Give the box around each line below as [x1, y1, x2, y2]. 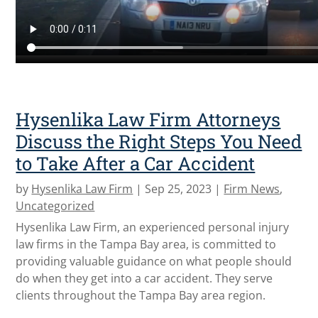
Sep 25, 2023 [145, 180, 212, 197]
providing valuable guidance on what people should [16, 253, 292, 269]
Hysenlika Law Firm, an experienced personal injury [16, 219, 290, 235]
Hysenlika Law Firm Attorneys [16, 106, 281, 131]
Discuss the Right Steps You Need [16, 128, 302, 153]
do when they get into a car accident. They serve [16, 270, 273, 286]
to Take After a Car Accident [16, 150, 256, 175]
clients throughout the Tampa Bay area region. [16, 287, 266, 303]
